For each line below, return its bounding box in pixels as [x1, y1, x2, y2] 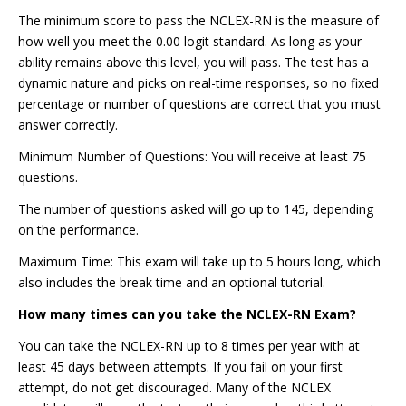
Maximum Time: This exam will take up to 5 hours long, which [18, 253, 381, 270]
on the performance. [18, 221, 139, 238]
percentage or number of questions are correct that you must [18, 95, 381, 112]
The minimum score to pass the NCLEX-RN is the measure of [18, 12, 379, 29]
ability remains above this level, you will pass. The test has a [18, 53, 369, 71]
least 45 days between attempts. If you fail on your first [18, 358, 343, 375]
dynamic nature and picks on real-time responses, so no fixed [18, 74, 379, 92]
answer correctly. [18, 116, 118, 133]
